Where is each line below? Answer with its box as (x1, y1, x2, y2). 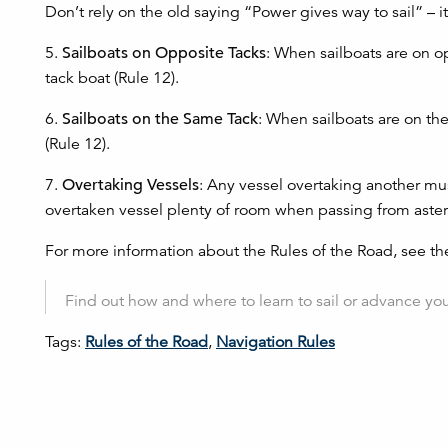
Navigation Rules (216, 332, 335, 352)
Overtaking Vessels (62, 175, 199, 195)
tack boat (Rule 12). (45, 68, 179, 88)
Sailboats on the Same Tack (62, 109, 258, 129)
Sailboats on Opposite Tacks (62, 43, 266, 63)
